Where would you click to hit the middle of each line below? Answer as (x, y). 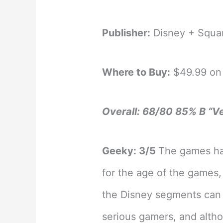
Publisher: (126, 33)
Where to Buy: (136, 72)
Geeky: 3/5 (130, 151)
